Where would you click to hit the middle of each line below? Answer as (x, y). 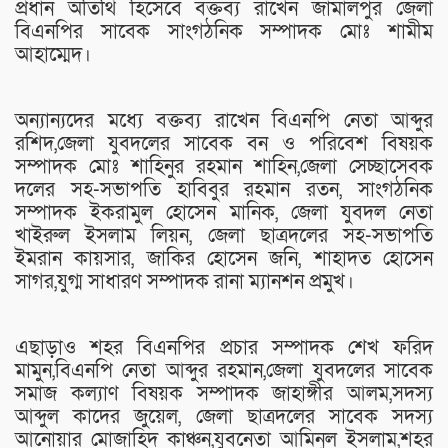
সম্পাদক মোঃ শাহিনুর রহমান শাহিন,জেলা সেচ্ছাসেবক (224, 166)
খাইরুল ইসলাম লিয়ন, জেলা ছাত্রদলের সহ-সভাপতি (224, 235)
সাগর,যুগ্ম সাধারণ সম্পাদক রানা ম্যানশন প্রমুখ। (184, 281)
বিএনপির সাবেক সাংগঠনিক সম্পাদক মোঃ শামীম (224, 31)
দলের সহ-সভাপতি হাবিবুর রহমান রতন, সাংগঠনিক (224, 189)
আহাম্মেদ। (53, 54)
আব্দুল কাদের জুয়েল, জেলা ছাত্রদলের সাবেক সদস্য (224, 416)
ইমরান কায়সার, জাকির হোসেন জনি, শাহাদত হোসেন (224, 258)
